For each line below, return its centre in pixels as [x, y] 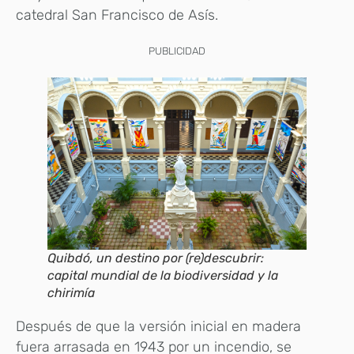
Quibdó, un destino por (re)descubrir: [156, 258]
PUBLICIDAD [177, 51]
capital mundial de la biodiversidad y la [163, 276]
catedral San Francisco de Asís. [119, 15]
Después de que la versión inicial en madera [158, 327]
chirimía [71, 293]
